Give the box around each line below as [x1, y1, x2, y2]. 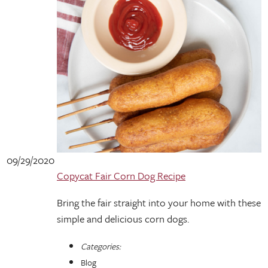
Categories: [81, 240, 121, 252]
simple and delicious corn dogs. [57, 211, 189, 226]
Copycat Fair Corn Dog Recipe [57, 168, 185, 183]
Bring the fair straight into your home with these [57, 195, 261, 210]
